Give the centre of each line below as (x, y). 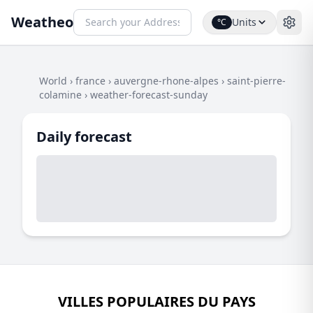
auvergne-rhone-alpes (166, 81)
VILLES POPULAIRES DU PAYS (156, 301)
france (90, 81)
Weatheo (42, 22)
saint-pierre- (256, 81)
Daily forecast (84, 137)
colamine (60, 95)
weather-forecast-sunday (149, 95)
